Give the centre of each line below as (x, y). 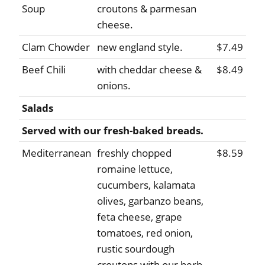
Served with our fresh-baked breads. (113, 131)
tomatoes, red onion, (145, 233)
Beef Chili (44, 70)
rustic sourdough (136, 249)
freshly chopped (134, 153)
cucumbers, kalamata (146, 185)
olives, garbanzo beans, (150, 201)
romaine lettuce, (135, 169)
